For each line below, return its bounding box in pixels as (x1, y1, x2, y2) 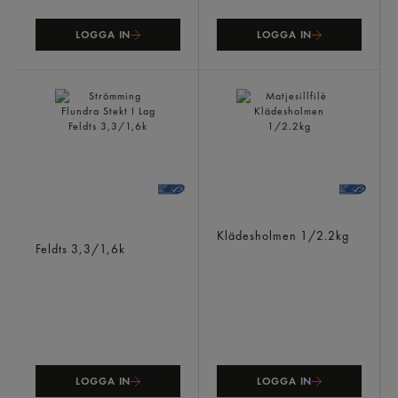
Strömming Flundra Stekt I (36, 214, 172, 228)
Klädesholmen (217, 227, 300, 243)
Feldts (36, 241, 71, 257)
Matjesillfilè (217, 214, 281, 228)
